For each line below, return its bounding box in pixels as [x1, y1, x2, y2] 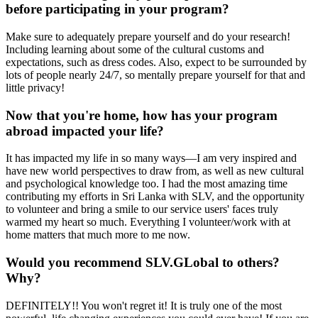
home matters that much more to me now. [6, 229, 190, 241]
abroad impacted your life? [6, 123, 164, 138]
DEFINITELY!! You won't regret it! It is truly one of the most [6, 299, 282, 312]
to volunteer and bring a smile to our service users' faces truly [6, 203, 278, 216]
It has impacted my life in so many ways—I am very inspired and [6, 152, 297, 165]
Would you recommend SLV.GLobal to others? [6, 254, 280, 270]
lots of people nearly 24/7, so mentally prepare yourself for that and [6, 68, 305, 81]
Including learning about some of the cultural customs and [6, 43, 264, 55]
